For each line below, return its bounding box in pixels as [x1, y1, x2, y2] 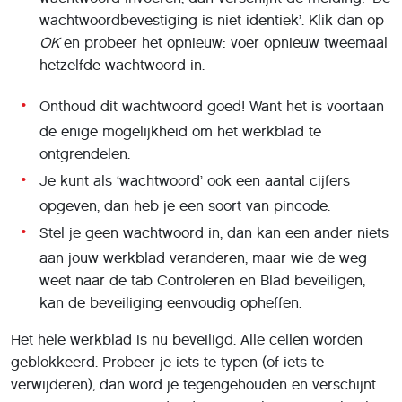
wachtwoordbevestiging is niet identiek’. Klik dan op [39, 11, 384, 29]
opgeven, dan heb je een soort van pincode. [39, 197, 330, 214]
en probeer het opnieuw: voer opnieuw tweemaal [59, 33, 388, 51]
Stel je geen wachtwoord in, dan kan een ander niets [39, 223, 389, 241]
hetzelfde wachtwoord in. [39, 56, 205, 74]
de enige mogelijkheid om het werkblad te [39, 122, 321, 140]
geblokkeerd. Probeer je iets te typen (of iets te [11, 353, 324, 371]
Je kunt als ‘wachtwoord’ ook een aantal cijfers [39, 171, 350, 189]
